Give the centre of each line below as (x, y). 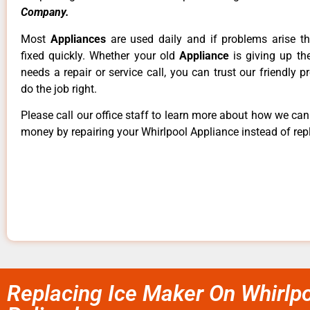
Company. (45, 12)
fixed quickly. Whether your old (100, 55)
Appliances (80, 39)
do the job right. (59, 89)
